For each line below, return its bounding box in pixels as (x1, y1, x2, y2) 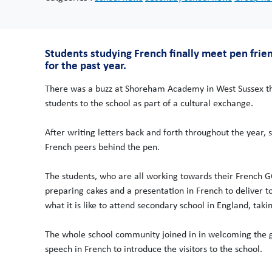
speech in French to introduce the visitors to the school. (45, 242, 262, 255)
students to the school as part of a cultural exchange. (45, 97, 253, 109)
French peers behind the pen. (45, 140, 160, 153)
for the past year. (45, 58, 126, 73)
